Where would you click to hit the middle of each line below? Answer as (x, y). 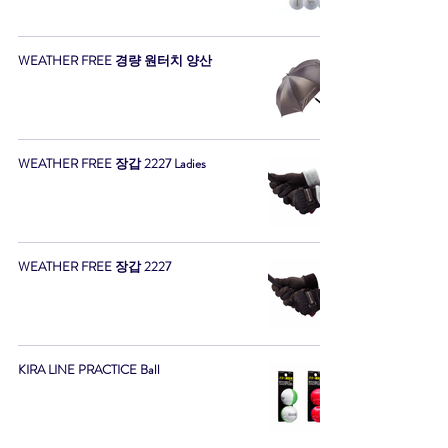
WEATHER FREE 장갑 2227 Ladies (112, 163)
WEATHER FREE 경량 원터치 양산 (115, 60)
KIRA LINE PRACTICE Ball (89, 369)
